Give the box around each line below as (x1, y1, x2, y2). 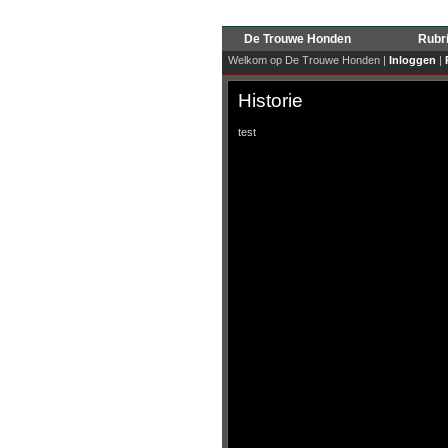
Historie (238, 90, 303, 111)
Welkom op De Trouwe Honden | (225, 54, 389, 66)
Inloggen (389, 54, 436, 66)
